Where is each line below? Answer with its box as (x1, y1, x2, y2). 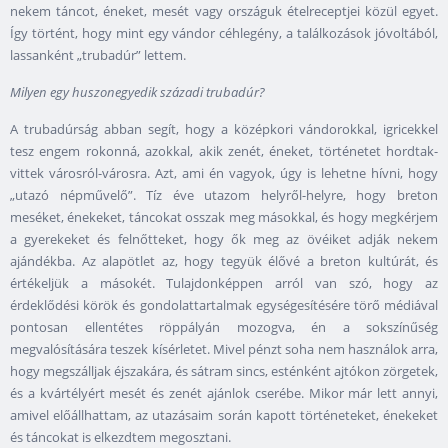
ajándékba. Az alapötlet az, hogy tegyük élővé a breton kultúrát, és (10, 252, 438, 271)
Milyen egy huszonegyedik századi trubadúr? (10, 83, 265, 102)
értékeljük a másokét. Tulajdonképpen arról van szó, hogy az (10, 274, 438, 293)
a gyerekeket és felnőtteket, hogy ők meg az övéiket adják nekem (10, 230, 438, 249)
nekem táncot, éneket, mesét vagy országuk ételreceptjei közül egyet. (10, 2, 438, 21)
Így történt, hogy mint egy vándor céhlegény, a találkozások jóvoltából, (10, 24, 438, 43)
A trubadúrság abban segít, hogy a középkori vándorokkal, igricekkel (10, 120, 438, 139)
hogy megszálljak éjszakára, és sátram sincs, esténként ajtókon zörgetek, (10, 362, 438, 381)
